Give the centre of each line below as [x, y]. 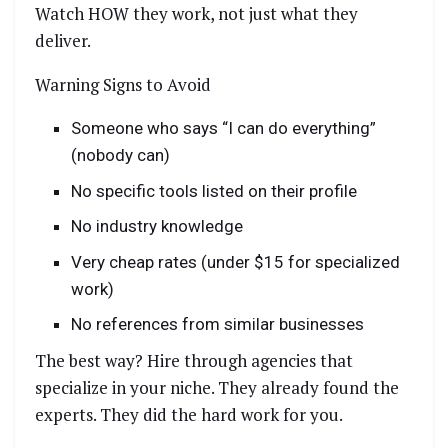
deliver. [63, 41]
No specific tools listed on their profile [214, 190]
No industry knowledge [157, 226]
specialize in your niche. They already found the [217, 387]
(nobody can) [121, 155]
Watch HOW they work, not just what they [196, 14]
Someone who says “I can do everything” [224, 128]
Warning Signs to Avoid [123, 85]
